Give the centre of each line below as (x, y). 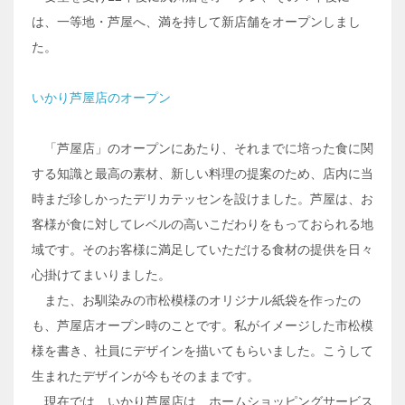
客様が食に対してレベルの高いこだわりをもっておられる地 (202, 225)
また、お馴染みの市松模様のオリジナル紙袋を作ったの (196, 301)
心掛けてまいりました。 (101, 275)
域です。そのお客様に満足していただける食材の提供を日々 (202, 250)
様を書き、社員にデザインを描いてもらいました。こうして (202, 351)
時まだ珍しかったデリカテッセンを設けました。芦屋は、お (202, 199)
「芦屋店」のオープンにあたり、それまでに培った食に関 (202, 149)
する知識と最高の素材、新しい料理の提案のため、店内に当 (202, 174)
